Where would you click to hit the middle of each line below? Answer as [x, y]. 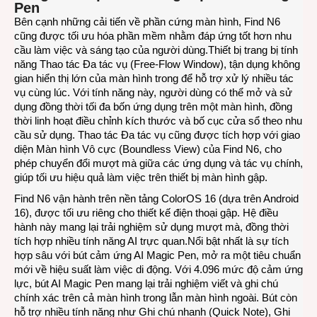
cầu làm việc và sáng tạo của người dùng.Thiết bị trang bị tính [156, 50]
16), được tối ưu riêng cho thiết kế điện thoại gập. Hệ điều [146, 212]
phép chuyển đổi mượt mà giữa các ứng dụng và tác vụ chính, [158, 163]
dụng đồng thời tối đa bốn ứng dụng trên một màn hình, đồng [153, 106]
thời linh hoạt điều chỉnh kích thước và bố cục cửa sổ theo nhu [158, 120]
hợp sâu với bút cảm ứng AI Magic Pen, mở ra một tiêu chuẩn [157, 255]
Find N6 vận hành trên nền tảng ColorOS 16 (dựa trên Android [156, 198]
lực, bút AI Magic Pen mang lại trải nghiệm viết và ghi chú [146, 283]
